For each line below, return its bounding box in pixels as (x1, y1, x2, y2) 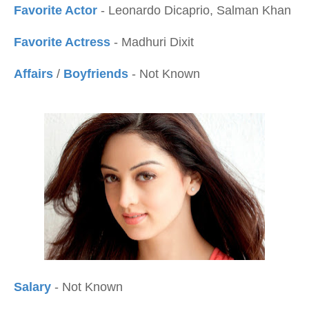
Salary (14, 280, 54, 294)
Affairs (14, 67, 53, 81)
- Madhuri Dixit (114, 35, 194, 49)
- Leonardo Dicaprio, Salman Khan (97, 3, 291, 17)
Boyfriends (63, 67, 132, 81)
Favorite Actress (14, 35, 114, 49)
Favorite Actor (14, 3, 97, 17)
